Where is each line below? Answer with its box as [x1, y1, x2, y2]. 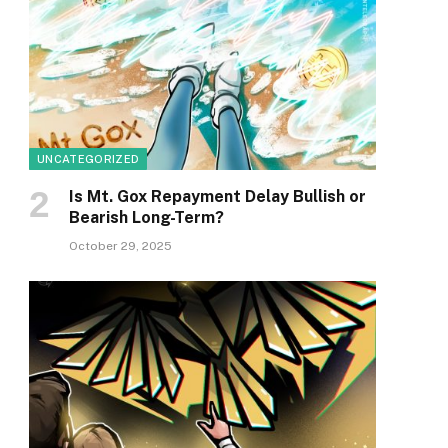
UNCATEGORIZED [37, 153, 140, 166]
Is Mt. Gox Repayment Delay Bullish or [69, 187, 366, 207]
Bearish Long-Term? [69, 208, 224, 228]
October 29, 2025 [69, 239, 172, 254]
